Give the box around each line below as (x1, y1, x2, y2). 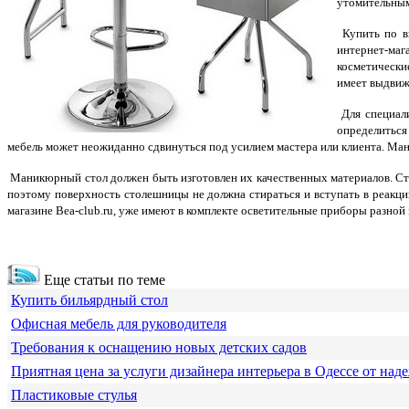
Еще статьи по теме (40, 272, 165, 288)
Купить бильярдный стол (11, 292, 168, 309)
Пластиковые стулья (11, 387, 137, 404)
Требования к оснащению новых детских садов (11, 340, 307, 356)
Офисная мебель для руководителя (11, 316, 226, 332)
